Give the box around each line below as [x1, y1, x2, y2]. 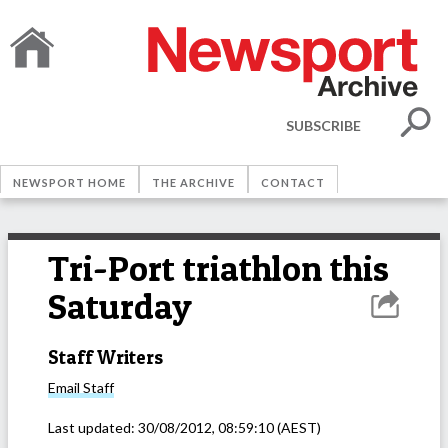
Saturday [48, 285, 192, 328]
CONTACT [261, 176, 325, 189]
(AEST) [274, 419, 321, 437]
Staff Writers [48, 345, 163, 369]
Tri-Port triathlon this [48, 247, 389, 290]
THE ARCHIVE [152, 176, 235, 189]
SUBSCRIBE [286, 116, 361, 134]
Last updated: [48, 419, 138, 437]
